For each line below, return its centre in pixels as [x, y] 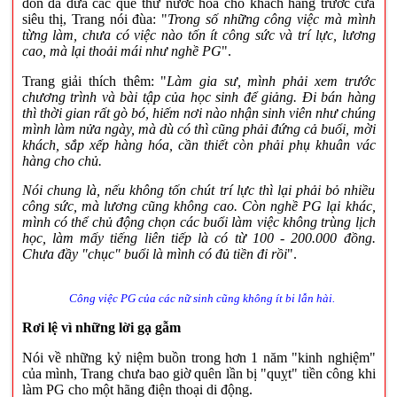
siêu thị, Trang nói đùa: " [95, 19]
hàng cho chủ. [62, 160]
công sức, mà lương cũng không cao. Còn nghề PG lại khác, [198, 206]
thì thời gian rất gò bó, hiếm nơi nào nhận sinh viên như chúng [198, 113]
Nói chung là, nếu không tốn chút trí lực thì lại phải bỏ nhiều [198, 191]
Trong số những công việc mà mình [272, 19]
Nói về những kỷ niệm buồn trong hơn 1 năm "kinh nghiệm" [198, 357]
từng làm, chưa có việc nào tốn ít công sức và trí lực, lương [198, 35]
